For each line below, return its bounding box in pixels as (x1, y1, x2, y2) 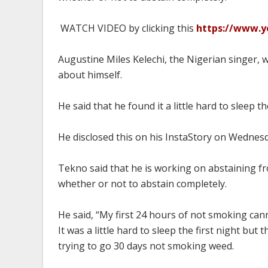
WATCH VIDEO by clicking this (58, 22, 196, 35)
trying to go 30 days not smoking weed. (58, 239, 234, 252)
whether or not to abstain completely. (58, 177, 227, 190)
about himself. (58, 68, 122, 81)
